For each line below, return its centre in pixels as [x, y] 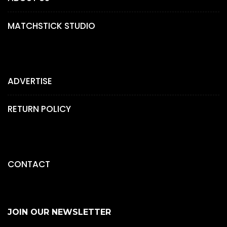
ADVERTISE [30, 81]
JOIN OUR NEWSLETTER [59, 212]
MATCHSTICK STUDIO [51, 26]
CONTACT [29, 164]
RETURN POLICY [39, 109]
